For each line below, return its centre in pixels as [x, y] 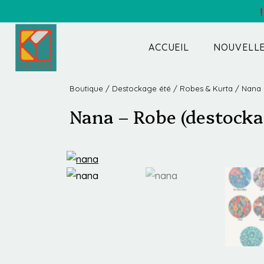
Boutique [86, 88]
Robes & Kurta [206, 88]
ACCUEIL [169, 47]
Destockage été [141, 88]
